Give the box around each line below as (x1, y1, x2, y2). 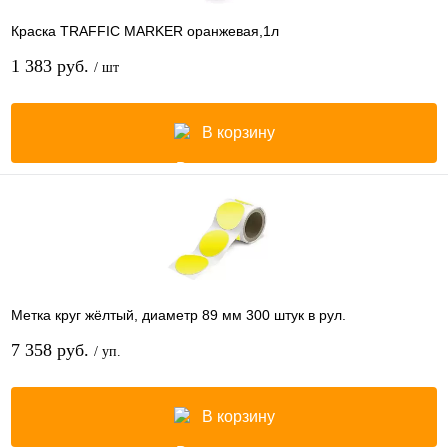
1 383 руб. (11, 55, 94, 76)
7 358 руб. (11, 339, 94, 360)
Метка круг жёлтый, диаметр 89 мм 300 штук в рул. (11, 306, 346, 323)
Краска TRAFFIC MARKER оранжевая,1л (11, 22, 279, 39)
